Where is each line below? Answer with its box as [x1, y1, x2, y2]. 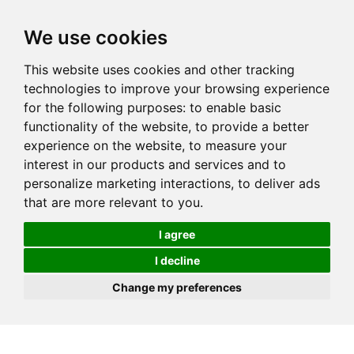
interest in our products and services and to [24, 156, 286, 172]
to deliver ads [238, 175, 320, 191]
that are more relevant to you [24, 194, 200, 210]
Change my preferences [112, 280, 242, 294]
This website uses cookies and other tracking [24, 62, 295, 77]
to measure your [189, 137, 287, 153]
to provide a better [195, 119, 309, 134]
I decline [154, 254, 200, 267]
